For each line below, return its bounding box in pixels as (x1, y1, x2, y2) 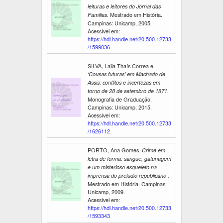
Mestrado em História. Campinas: (88, 179, 167, 188)
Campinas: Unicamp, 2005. (88, 18, 152, 27)
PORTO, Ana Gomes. (88, 145, 142, 154)
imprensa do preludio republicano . (88, 171, 169, 179)
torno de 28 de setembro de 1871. (88, 87, 169, 95)
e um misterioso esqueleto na (88, 163, 157, 171)
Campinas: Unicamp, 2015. (88, 103, 152, 111)
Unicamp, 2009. (88, 187, 125, 196)
